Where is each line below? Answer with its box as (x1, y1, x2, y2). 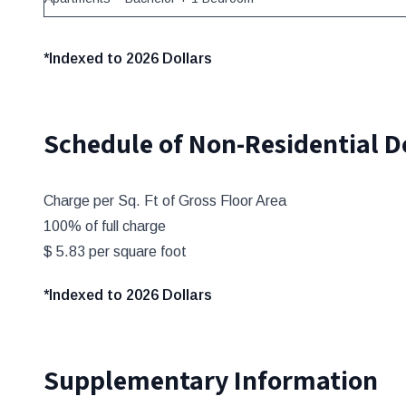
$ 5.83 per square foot (43, 244, 187, 259)
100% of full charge (43, 218, 166, 234)
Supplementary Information (43, 362, 378, 398)
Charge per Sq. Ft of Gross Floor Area (43, 193, 286, 208)
